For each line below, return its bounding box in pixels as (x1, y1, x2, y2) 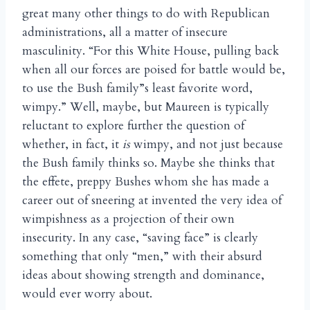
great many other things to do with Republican (22, 5, 270, 21)
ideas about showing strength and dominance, (22, 266, 264, 283)
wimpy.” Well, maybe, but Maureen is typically (22, 98, 269, 115)
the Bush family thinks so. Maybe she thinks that (22, 154, 275, 171)
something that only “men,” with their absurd (22, 248, 262, 264)
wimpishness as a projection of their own (22, 210, 235, 227)
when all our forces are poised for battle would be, (22, 61, 285, 77)
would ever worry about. (22, 285, 152, 302)
